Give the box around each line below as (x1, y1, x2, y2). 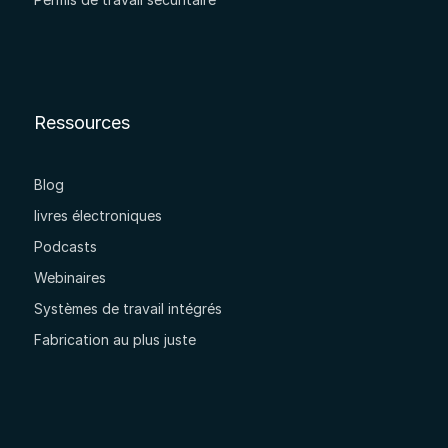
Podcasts (33, 237, 97, 255)
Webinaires (33, 268, 106, 286)
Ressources (33, 112, 130, 134)
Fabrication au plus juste (33, 330, 196, 348)
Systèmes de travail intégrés (33, 299, 222, 317)
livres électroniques (33, 206, 162, 224)
